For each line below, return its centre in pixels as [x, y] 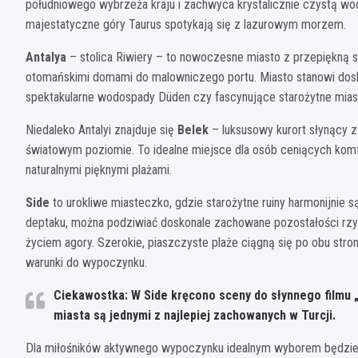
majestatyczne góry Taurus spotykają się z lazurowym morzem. [186, 24]
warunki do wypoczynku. [86, 262]
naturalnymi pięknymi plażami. [99, 169]
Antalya [46, 57]
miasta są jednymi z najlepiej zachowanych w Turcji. [195, 315]
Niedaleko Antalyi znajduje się [101, 129]
